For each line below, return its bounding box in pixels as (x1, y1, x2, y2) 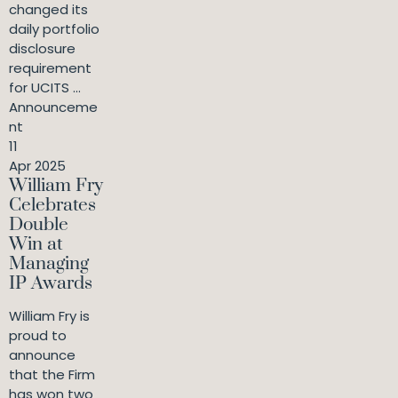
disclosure (9, 39, 76, 58)
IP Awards (9, 272, 92, 295)
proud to (9, 326, 67, 345)
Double (9, 213, 68, 236)
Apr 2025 (9, 156, 66, 175)
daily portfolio (9, 20, 99, 38)
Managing (9, 252, 89, 275)
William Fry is (9, 306, 90, 325)
